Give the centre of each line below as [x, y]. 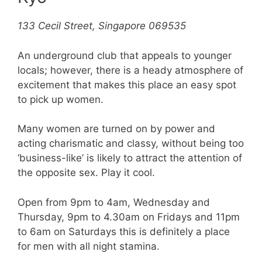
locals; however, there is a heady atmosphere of [130, 70]
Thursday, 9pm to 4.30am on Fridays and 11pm [129, 217]
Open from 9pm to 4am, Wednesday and [114, 202]
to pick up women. [61, 99]
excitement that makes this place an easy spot [127, 85]
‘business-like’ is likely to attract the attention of [130, 158]
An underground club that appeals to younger [125, 55]
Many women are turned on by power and [116, 129]
